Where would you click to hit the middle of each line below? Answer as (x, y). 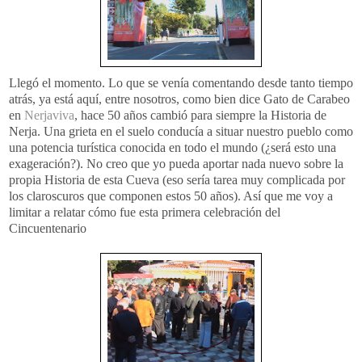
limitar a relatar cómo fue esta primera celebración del (145, 212)
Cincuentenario (48, 228)
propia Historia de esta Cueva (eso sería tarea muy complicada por (177, 179)
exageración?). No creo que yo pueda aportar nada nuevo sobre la (176, 163)
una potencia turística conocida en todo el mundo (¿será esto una (173, 147)
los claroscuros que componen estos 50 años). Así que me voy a (171, 196)
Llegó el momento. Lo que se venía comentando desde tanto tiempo (181, 82)
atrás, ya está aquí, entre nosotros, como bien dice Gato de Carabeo (179, 99)
